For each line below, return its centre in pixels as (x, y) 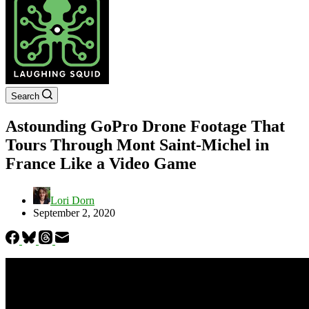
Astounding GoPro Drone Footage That (145, 126)
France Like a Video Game (101, 163)
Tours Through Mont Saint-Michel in (137, 144)
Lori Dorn (72, 200)
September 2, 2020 (74, 212)
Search (25, 96)
